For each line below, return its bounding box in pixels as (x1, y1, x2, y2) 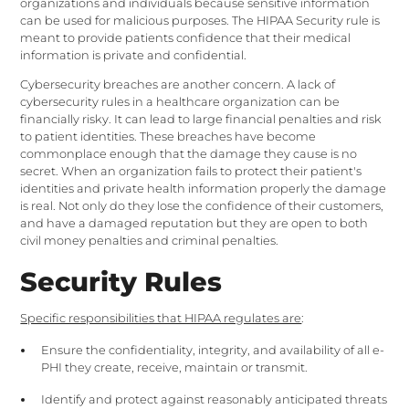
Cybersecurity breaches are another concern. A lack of (20, 78, 336, 92)
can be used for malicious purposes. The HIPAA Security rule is (20, 14, 381, 28)
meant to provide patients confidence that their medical (20, 31, 351, 46)
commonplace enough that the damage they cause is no (20, 147, 358, 162)
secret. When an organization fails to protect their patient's (20, 164, 362, 179)
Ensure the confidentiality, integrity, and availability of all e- (40, 343, 384, 358)
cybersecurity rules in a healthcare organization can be (20, 95, 341, 110)
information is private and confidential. (20, 48, 247, 63)
